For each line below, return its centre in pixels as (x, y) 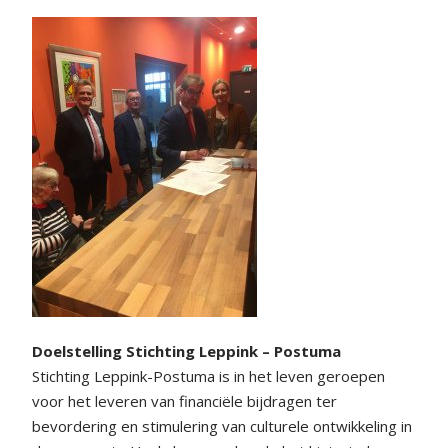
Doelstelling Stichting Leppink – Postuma (186, 351)
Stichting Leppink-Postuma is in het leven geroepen (208, 376)
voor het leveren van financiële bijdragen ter (184, 401)
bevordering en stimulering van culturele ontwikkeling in (222, 426)
